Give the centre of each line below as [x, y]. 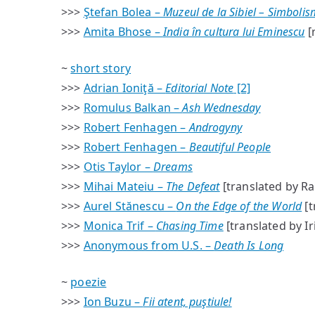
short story [101, 68]
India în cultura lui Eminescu [234, 32]
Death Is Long [249, 245]
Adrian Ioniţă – [124, 88]
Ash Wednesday [221, 108]
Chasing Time [189, 226]
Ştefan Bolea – [123, 12]
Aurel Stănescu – [130, 206]
